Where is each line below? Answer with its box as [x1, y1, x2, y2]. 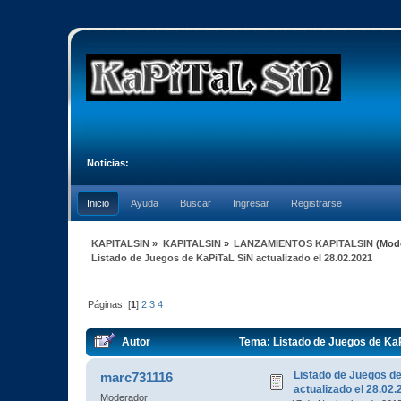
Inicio [87, 198, 109, 209]
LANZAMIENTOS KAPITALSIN [233, 237, 373, 249]
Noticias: [87, 158, 130, 168]
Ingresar [233, 198, 269, 209]
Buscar [180, 198, 211, 209]
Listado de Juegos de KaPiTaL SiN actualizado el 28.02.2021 [91, 252, 373, 263]
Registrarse [291, 198, 342, 209]
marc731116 [100, 370, 174, 386]
